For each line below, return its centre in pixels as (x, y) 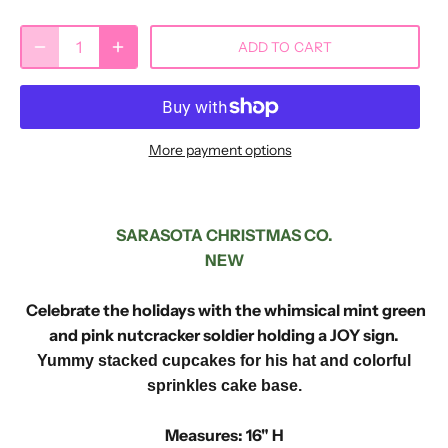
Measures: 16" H (224, 435)
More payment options (220, 150)
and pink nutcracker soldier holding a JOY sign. (224, 335)
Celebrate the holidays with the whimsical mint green (224, 310)
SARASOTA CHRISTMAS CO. (224, 235)
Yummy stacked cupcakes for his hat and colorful (224, 361)
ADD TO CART (285, 46)
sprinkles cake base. (224, 386)
